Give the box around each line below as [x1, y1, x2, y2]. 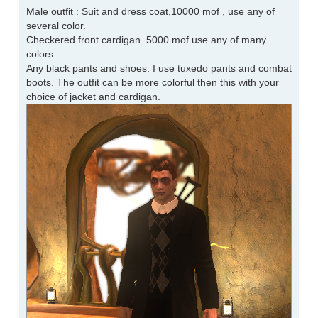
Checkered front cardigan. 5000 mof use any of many [26, 34, 266, 46]
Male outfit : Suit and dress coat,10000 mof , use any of [26, 6, 275, 18]
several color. [26, 20, 86, 32]
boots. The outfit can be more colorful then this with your [26, 77, 279, 89]
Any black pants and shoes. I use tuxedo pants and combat [26, 62, 292, 75]
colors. [26, 48, 56, 60]
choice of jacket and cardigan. [26, 91, 160, 103]
